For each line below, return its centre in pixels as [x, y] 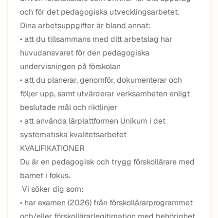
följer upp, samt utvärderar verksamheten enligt [105, 94]
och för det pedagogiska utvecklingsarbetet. [100, 12]
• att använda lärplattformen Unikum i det [93, 121]
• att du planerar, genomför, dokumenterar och [101, 80]
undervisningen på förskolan [70, 66]
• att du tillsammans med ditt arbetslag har [96, 39]
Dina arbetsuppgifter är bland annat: [85, 26]
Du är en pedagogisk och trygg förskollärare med [107, 162]
